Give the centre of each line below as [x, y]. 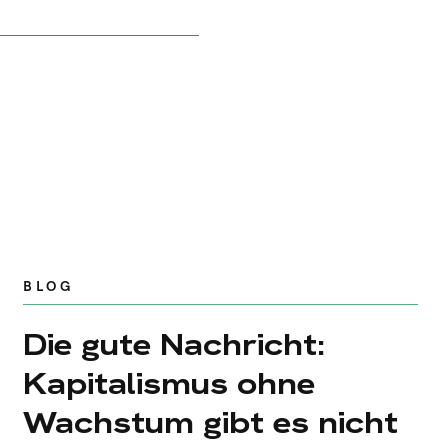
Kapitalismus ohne [169, 383]
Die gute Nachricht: [174, 344]
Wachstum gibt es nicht [211, 422]
